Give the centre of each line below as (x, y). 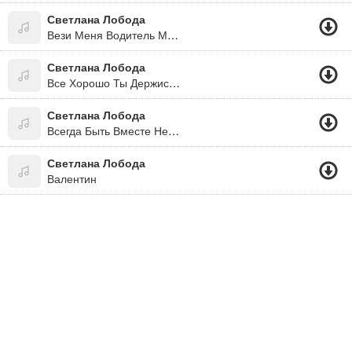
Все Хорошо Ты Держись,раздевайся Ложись (174, 82)
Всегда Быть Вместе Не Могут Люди (174, 130)
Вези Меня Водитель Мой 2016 (173, 35)
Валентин (72, 178)
